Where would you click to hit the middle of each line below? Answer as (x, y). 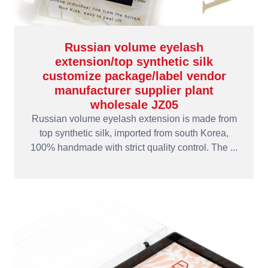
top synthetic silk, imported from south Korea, (134, 133)
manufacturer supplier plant (134, 90)
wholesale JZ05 (134, 105)
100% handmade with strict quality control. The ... (134, 147)
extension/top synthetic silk (134, 62)
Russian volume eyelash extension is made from (134, 119)
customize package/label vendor (134, 76)
